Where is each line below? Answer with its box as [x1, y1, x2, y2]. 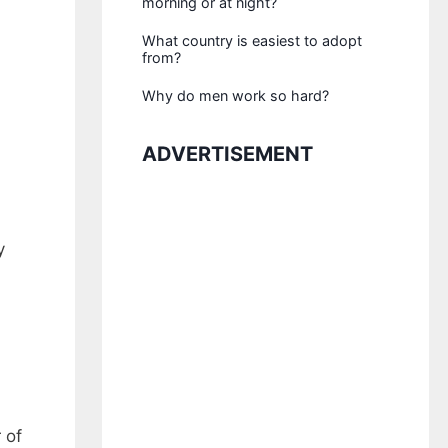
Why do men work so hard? [142, 87, 330, 104]
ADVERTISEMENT [142, 142, 314, 166]
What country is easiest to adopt [142, 32, 363, 49]
